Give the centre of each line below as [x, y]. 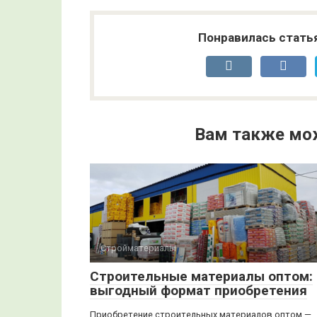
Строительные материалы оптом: [201, 276]
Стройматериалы [138, 248]
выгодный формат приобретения [198, 290]
